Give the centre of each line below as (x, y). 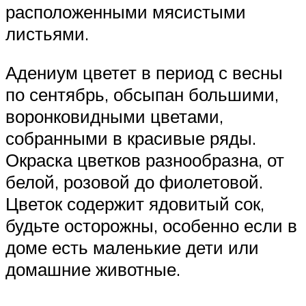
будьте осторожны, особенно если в (151, 226)
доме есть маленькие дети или (132, 248)
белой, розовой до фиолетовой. (134, 182)
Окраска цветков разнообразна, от (145, 160)
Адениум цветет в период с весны (144, 73)
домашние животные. (93, 269)
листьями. (47, 33)
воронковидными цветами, (114, 116)
